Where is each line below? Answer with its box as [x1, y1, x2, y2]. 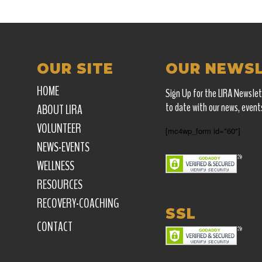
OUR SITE [36, 60, 113, 77]
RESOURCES [36, 175, 82, 194]
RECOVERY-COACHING [36, 194, 119, 212]
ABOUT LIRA [36, 101, 82, 119]
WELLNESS [36, 157, 74, 175]
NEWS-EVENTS [36, 138, 89, 156]
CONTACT [36, 218, 73, 236]
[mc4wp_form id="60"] [165, 125, 240, 136]
